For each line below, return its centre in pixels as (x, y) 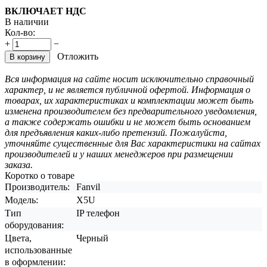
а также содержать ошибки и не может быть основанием (128, 122)
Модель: (21, 200)
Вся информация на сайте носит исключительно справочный (129, 79)
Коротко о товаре (40, 175)
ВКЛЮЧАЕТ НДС (46, 11)
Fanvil (88, 187)
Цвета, (18, 238)
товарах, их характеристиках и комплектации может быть (129, 100)
